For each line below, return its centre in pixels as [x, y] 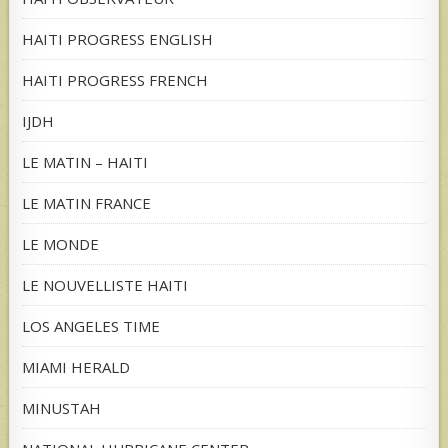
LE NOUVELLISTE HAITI [105, 285]
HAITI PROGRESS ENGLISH [118, 39]
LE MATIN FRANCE [87, 203]
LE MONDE [61, 244]
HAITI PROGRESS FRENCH [115, 80]
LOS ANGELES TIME [91, 326]
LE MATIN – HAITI [85, 162]
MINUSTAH [62, 408]
